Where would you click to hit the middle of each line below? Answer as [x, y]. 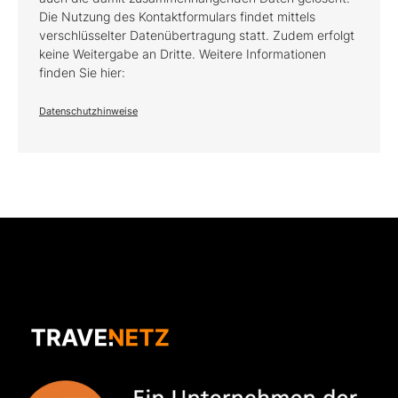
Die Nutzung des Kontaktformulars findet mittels [177, 16]
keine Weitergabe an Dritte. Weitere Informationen [183, 54]
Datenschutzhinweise [88, 111]
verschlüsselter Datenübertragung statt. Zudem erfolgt [197, 35]
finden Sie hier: [82, 72]
